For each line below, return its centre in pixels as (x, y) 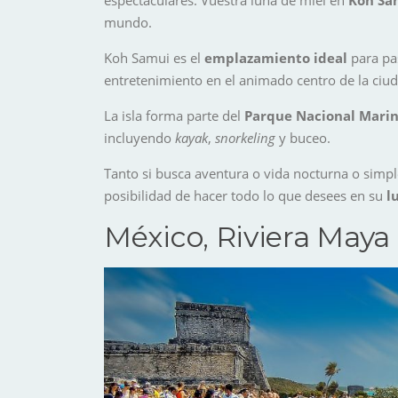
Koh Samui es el (152, 57)
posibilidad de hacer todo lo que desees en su (245, 195)
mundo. (128, 22)
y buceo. (303, 137)
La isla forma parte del (174, 115)
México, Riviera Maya (247, 236)
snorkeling (245, 137)
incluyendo (139, 137)
